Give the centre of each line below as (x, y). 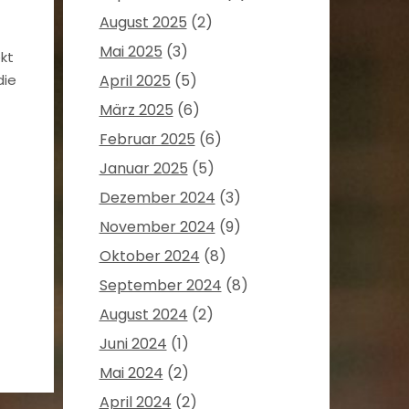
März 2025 (136, 110)
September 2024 (160, 286)
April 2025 (135, 81)
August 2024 (143, 315)
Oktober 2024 (149, 257)
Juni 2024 (133, 344)
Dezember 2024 (157, 198)
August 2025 (143, 23)
